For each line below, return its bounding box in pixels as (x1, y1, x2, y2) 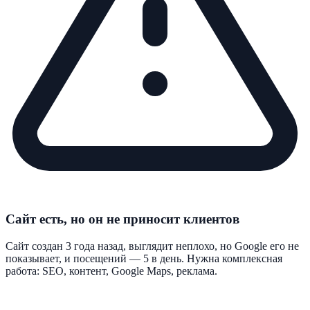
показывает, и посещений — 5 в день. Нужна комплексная (6, 252, 282, 264)
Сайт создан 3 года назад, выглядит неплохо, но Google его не (6, 239, 299, 252)
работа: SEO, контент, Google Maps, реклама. (6, 264, 217, 277)
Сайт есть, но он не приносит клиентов (6, 212, 239, 227)
